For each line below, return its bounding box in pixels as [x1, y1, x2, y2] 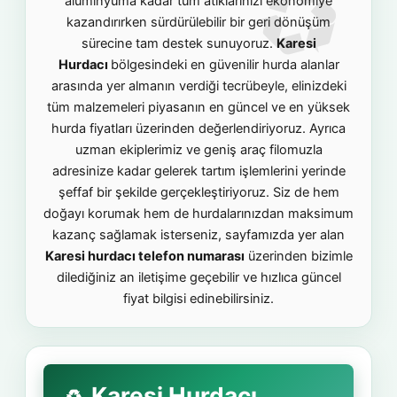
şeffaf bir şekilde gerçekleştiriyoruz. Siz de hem [58, 184, 339, 200]
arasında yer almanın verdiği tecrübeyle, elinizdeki [51, 78, 346, 94]
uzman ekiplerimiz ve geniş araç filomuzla [74, 142, 323, 158]
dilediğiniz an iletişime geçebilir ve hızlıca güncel [56, 269, 341, 285]
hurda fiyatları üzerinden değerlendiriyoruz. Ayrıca [51, 121, 346, 136]
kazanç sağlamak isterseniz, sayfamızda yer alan [52, 227, 345, 243]
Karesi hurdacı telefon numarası [44, 248, 245, 264]
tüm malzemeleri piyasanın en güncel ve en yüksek [47, 99, 350, 115]
